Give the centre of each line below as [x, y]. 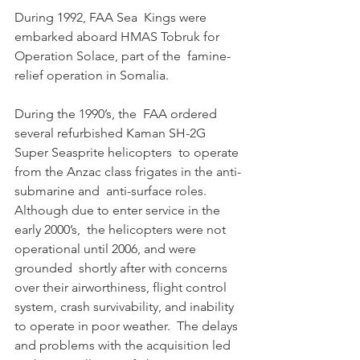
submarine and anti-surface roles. [112, 191]
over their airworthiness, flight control [124, 288]
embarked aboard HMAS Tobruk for [119, 37]
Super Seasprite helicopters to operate [128, 153]
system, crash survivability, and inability [126, 307]
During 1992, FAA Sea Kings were [112, 18]
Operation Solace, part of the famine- [123, 56]
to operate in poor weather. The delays [128, 326]
